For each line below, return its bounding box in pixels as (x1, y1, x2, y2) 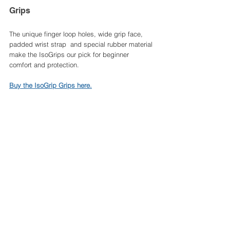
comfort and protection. (9, 61, 81, 69)
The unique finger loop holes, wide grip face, (9, 30, 145, 39)
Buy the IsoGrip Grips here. (9, 81, 92, 90)
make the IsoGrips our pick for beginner (9, 50, 131, 59)
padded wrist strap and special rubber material (9, 40, 155, 49)
